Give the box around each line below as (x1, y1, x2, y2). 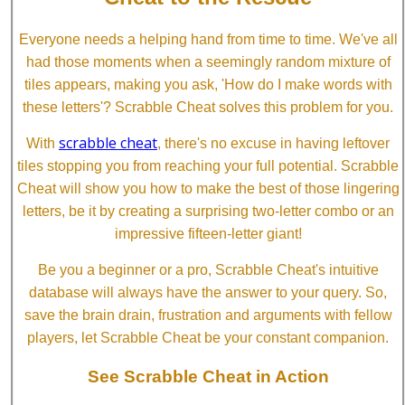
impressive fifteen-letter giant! (114, 226, 302, 242)
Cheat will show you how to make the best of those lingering (16, 181, 400, 197)
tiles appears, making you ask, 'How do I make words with (24, 77, 392, 93)
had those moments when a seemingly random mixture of (25, 54, 391, 71)
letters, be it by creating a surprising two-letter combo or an (22, 203, 394, 220)
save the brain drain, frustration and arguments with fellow (24, 307, 392, 324)
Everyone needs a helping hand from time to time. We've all (18, 32, 398, 48)
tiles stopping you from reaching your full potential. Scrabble (17, 158, 399, 174)
